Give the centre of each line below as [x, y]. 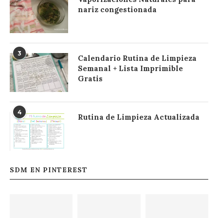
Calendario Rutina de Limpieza [137, 58]
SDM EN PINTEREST [49, 170]
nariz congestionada [117, 9]
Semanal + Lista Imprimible [130, 68]
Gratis [90, 79]
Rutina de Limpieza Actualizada [139, 117]
